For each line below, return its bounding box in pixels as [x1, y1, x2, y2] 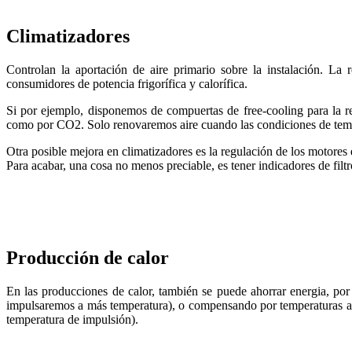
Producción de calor [6, 247, 169, 269]
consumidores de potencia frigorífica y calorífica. [6, 76, 247, 90]
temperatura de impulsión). [6, 313, 138, 327]
